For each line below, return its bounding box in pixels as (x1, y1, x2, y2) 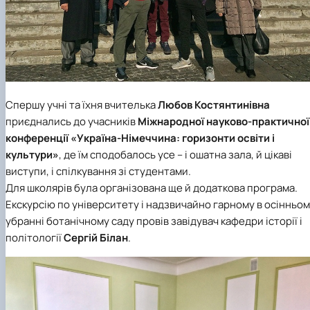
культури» (6, 147, 59, 163)
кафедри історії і (221, 214, 302, 229)
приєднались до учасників (6, 114, 138, 129)
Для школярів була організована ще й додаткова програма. (6, 181, 298, 196)
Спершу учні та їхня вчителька (6, 98, 158, 113)
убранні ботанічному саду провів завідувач (6, 214, 221, 229)
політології (6, 230, 62, 246)
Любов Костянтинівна (158, 98, 270, 113)
